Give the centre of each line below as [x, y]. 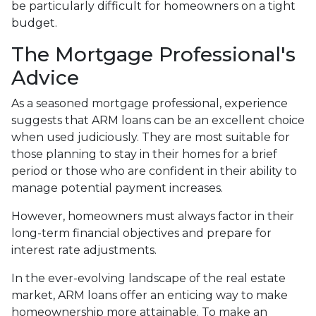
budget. [34, 23]
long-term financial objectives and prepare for [141, 233]
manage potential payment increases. [117, 188]
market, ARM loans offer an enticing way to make [150, 295]
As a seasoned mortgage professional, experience [150, 103]
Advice [45, 77]
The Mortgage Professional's [153, 54]
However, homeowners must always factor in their [153, 216]
